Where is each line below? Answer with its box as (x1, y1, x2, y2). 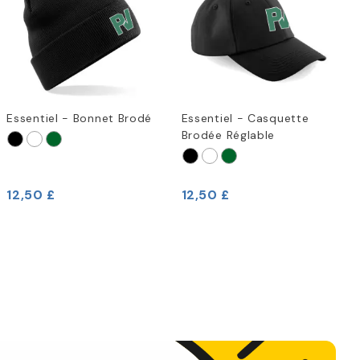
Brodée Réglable (181, 127, 276, 142)
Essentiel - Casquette (181, 110, 309, 125)
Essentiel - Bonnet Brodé (6, 110, 153, 125)
